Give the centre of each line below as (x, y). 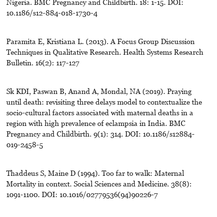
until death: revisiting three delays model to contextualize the (104, 101)
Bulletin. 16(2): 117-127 (43, 62)
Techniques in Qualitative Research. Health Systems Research (105, 52)
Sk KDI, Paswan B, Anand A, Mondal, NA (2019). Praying (99, 91)
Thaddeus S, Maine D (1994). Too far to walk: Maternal (95, 173)
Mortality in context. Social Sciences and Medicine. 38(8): (99, 183)
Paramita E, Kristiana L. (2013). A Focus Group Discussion (100, 41)
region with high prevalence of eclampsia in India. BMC (96, 123)
